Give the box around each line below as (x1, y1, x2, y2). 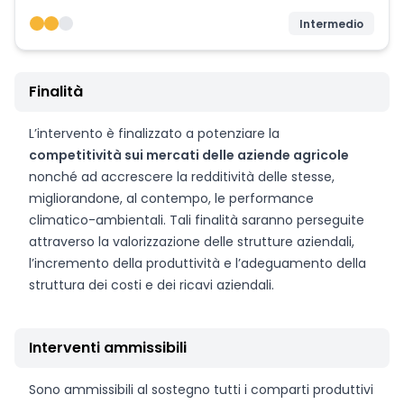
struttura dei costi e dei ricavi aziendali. (29, 276, 274, 294)
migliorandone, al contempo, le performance (29, 189, 314, 207)
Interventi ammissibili (29, 337, 187, 358)
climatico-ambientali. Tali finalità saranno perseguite (29, 211, 364, 229)
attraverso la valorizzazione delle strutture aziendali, (29, 233, 354, 251)
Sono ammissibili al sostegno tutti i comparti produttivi (29, 381, 373, 399)
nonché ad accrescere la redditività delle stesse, (29, 168, 335, 186)
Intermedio (299, 16, 363, 32)
